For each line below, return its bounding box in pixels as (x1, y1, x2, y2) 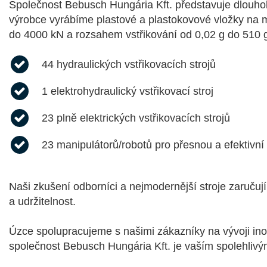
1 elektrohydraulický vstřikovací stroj (42, 85, 213, 97)
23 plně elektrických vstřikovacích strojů (42, 112, 230, 124)
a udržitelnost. (9, 195, 76, 207)
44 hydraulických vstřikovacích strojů (42, 58, 216, 70)
